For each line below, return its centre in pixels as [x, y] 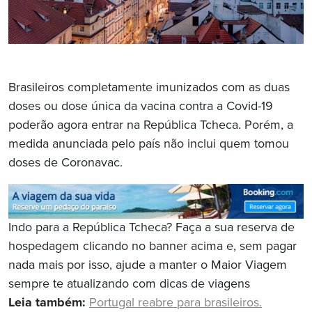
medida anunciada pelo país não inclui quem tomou [149, 145]
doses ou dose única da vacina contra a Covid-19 [141, 107]
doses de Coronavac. [65, 163]
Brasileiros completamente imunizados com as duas [149, 88]
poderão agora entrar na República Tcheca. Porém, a [151, 126]
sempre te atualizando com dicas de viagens [129, 284]
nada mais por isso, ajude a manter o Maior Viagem [148, 266]
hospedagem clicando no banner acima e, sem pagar [153, 247]
